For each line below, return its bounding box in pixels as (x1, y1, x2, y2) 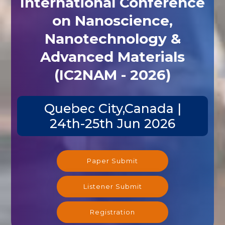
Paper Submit (87, 156, 138, 165)
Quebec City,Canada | (44, 100, 181, 116)
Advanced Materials (40, 48, 185, 65)
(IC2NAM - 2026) (54, 66, 171, 83)
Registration (90, 207, 135, 216)
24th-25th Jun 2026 (50, 116, 175, 131)
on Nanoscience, (52, 12, 173, 29)
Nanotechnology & (44, 30, 181, 47)
